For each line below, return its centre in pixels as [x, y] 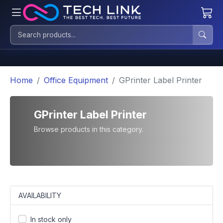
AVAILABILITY [40, 195]
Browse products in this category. [89, 129]
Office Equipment [76, 80]
